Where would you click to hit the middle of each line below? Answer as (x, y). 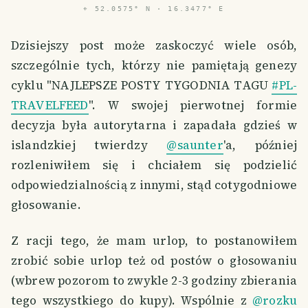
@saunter (195, 145)
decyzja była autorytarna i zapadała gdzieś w (154, 125)
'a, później (260, 145)
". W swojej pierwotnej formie (192, 106)
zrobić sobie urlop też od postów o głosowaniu (154, 261)
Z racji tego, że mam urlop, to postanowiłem (154, 241)
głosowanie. (46, 205)
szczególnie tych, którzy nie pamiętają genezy (154, 66)
